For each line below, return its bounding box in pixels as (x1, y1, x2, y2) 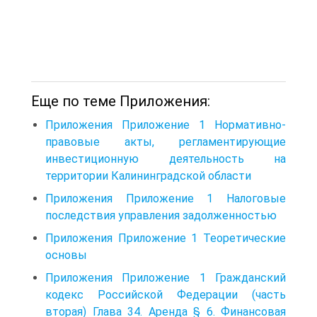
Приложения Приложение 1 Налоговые (45, 192, 286, 206)
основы (45, 248, 87, 263)
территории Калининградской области (45, 169, 251, 183)
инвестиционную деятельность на (45, 152, 286, 166)
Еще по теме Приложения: (31, 93, 210, 110)
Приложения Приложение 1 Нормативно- (45, 118, 286, 132)
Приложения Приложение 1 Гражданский (45, 271, 286, 285)
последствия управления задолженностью (45, 209, 277, 223)
